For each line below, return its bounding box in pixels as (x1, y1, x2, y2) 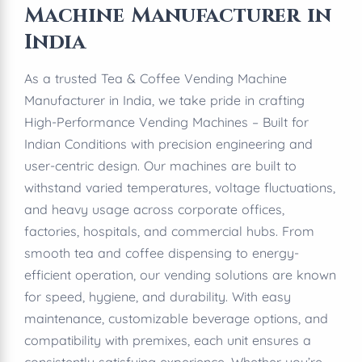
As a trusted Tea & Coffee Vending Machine (24, 70, 287, 86)
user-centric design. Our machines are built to (24, 158, 297, 174)
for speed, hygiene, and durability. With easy (24, 288, 291, 305)
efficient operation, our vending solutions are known (24, 267, 336, 283)
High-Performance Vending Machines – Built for (24, 114, 309, 130)
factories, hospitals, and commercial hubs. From (24, 223, 314, 239)
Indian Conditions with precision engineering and (24, 136, 313, 152)
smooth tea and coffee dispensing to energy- (24, 245, 299, 261)
